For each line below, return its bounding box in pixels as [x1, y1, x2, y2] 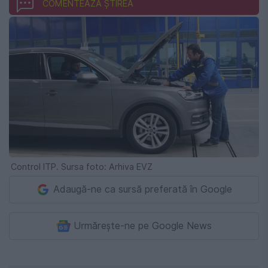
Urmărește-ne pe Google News [74, 220, 212, 232]
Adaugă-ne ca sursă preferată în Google [53, 183, 232, 195]
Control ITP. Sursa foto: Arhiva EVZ [11, 161, 153, 172]
